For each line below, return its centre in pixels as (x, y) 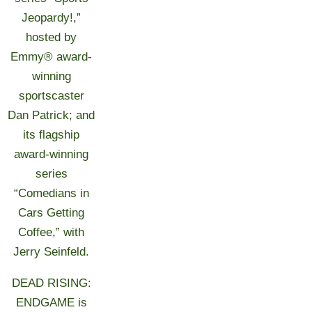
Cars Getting (52, 213)
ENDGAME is (51, 303)
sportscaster (51, 96)
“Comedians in (51, 193)
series (51, 174)
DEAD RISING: (51, 283)
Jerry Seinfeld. (52, 252)
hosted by (52, 37)
